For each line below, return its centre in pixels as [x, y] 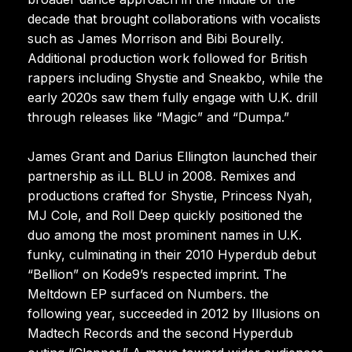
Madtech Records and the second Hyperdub [160, 333]
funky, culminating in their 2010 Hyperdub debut [172, 254]
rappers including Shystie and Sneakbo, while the [175, 77]
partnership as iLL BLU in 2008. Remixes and [161, 176]
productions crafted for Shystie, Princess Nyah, [170, 195]
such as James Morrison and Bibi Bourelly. [156, 38]
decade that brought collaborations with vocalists [174, 18]
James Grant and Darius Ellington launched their [172, 156]
